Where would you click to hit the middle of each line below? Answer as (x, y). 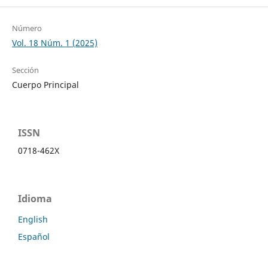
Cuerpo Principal (45, 84)
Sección (25, 70)
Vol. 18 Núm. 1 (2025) (54, 42)
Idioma (35, 198)
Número (27, 28)
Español (34, 237)
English (33, 219)
